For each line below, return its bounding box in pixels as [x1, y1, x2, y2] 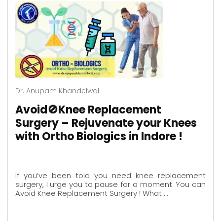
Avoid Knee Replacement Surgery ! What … [15, 188, 168, 199]
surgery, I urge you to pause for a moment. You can [15, 179, 206, 190]
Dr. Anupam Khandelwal [15, 85, 99, 96]
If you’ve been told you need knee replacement [15, 170, 206, 181]
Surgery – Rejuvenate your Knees [15, 115, 197, 131]
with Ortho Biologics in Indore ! [15, 128, 183, 144]
